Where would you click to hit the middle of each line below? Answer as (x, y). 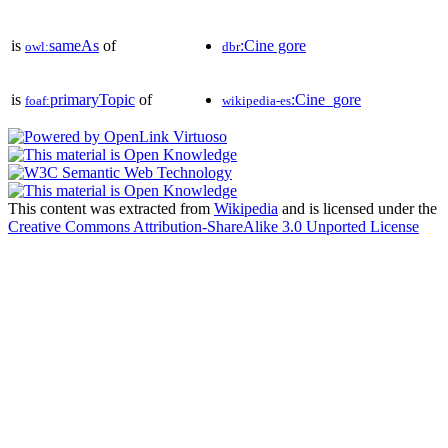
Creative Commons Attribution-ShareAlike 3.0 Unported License (213, 226)
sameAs (74, 45)
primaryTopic (92, 99)
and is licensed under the (357, 208)
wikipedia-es (256, 100)
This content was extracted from (111, 208)
